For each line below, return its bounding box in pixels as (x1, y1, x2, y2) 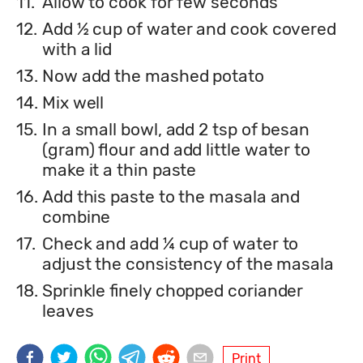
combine (42, 207, 111, 228)
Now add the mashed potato (42, 66, 264, 87)
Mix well (42, 92, 105, 113)
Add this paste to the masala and (42, 186, 301, 207)
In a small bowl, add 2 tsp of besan (42, 119, 310, 140)
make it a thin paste (42, 160, 197, 181)
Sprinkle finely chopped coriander (42, 280, 304, 301)
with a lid (42, 39, 113, 60)
